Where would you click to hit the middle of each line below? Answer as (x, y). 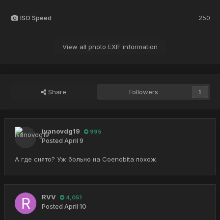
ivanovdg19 (61, 131)
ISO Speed (36, 18)
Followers (144, 92)
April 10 (75, 206)
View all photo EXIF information (110, 47)
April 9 (74, 141)
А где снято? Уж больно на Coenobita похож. (86, 159)
